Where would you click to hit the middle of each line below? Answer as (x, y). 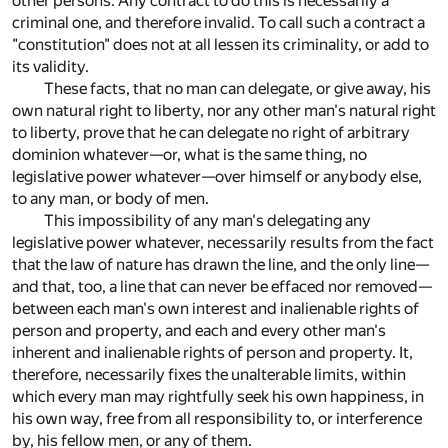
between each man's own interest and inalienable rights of (215, 308)
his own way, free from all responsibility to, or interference (217, 418)
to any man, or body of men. (110, 198)
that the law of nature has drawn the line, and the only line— (220, 264)
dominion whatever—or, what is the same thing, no (189, 154)
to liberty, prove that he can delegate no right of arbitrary (211, 132)
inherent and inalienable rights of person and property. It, (212, 352)
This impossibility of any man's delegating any (207, 220)
